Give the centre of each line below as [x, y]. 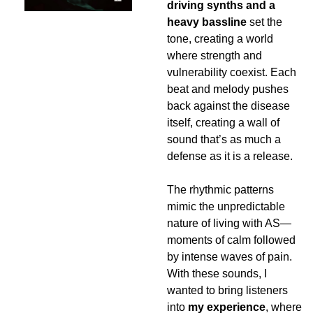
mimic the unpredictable [226, 207]
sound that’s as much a [224, 140]
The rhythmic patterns [220, 190]
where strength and [214, 56]
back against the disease [228, 106]
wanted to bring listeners [227, 291]
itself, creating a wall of [223, 123]
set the [264, 22]
